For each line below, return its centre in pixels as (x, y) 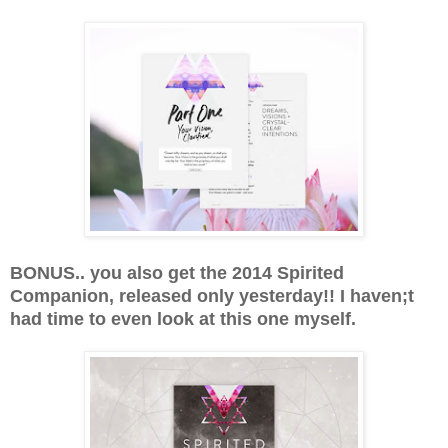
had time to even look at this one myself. (183, 318)
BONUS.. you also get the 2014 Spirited (177, 272)
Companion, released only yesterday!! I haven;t (212, 295)
